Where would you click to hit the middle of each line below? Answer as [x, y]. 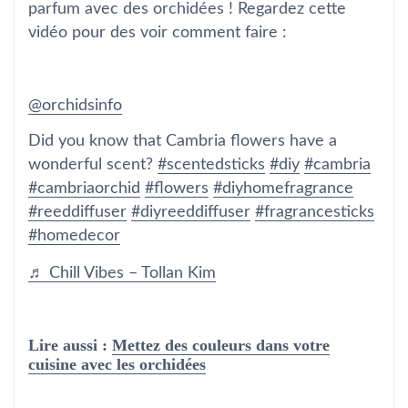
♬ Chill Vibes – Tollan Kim [122, 274]
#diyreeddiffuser [191, 213]
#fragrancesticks [315, 213]
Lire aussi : [70, 346]
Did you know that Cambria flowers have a [183, 142]
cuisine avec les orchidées [117, 365]
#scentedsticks [211, 165]
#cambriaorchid [84, 189]
